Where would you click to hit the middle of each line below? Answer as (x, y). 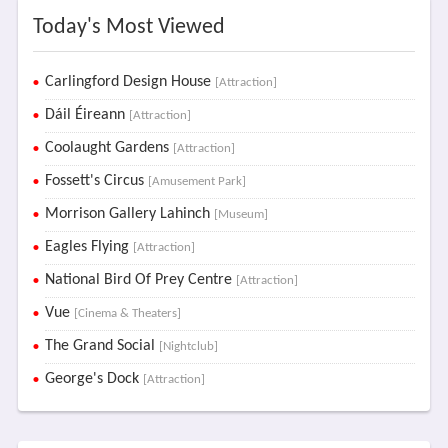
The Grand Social (101, 346)
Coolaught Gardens (108, 148)
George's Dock (93, 379)
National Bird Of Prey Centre (140, 280)
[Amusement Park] (196, 181)
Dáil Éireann (86, 115)
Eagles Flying (88, 247)
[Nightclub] (188, 346)
